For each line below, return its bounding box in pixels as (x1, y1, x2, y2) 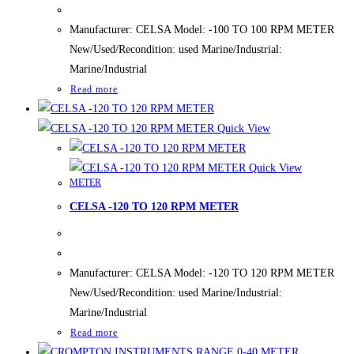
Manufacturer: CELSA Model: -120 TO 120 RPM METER (70, 267, 334, 280)
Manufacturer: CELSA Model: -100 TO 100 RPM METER (70, 24, 334, 36)
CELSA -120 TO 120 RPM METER (70, 200, 239, 213)
